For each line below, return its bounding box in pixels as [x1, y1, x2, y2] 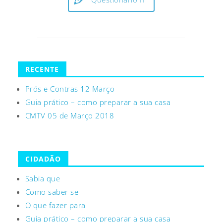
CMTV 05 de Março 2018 [25, 111, 114, 121]
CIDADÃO [25, 154, 61, 164]
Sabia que [25, 173, 60, 184]
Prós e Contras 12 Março [25, 84, 115, 94]
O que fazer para [25, 200, 86, 211]
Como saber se [25, 187, 79, 197]
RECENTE [25, 64, 59, 74]
